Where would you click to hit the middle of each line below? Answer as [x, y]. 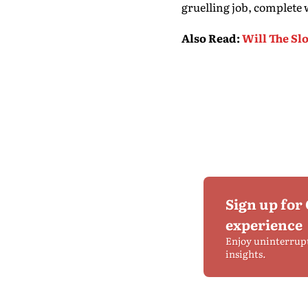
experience [264, 224]
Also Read [209, 38]
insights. [246, 254]
